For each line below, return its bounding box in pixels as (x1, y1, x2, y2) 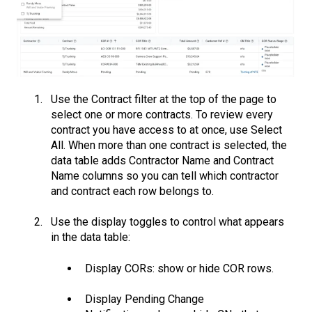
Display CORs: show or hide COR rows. (85, 261, 274, 275)
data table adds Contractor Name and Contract (51, 154, 274, 168)
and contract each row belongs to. (51, 185, 214, 198)
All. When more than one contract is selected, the (51, 139, 287, 153)
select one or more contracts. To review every (51, 108, 273, 122)
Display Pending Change (85, 292, 204, 306)
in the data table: (51, 231, 130, 244)
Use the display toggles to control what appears (51, 215, 284, 229)
